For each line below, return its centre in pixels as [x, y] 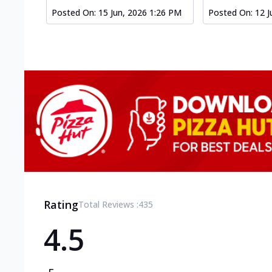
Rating [61, 204]
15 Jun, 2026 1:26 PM [140, 13]
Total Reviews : [108, 204]
